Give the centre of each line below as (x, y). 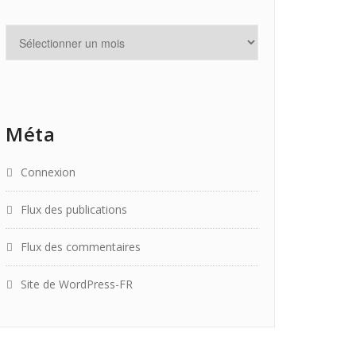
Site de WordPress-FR (77, 284)
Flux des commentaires (81, 247)
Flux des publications (74, 209)
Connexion (48, 172)
